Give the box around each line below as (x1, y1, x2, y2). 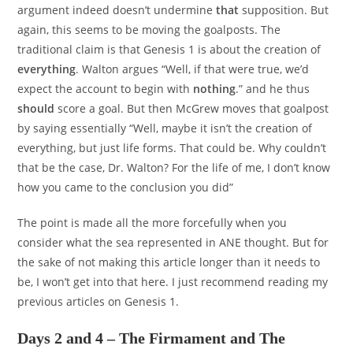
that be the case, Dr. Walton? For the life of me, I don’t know (17, 160, 331, 176)
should (17, 101, 55, 117)
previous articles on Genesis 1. (17, 294, 180, 310)
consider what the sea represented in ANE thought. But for (17, 235, 329, 251)
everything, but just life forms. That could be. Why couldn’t (17, 140, 327, 156)
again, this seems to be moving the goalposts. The (17, 22, 281, 38)
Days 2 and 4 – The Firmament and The (17, 329, 286, 347)
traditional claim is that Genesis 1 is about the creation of (17, 42, 321, 58)
